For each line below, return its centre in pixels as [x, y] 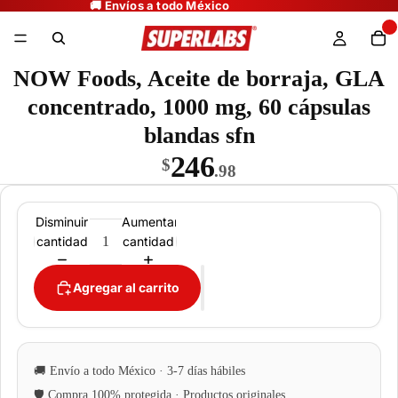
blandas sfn [199, 135]
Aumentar [150, 221]
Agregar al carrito [126, 287]
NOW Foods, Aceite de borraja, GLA [199, 79]
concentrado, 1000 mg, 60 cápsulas [199, 107]
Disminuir [62, 221]
